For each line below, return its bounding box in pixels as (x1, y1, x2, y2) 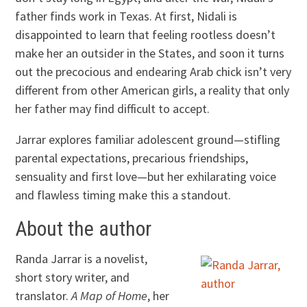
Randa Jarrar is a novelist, (15, 251, 148, 267)
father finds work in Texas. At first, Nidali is (15, 8, 238, 25)
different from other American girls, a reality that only (15, 82, 290, 99)
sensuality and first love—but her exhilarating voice (15, 169, 277, 185)
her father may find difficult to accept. (15, 101, 210, 117)
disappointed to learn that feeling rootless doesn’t (15, 27, 276, 43)
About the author (15, 217, 152, 241)
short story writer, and (15, 269, 130, 286)
